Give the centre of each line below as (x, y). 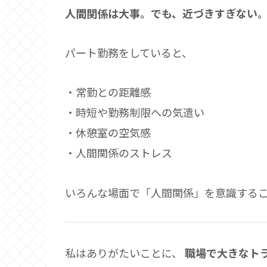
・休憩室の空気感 (108, 133)
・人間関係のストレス (119, 153)
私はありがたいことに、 (125, 252)
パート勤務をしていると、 (129, 52)
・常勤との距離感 (108, 92)
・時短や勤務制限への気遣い (135, 112)
